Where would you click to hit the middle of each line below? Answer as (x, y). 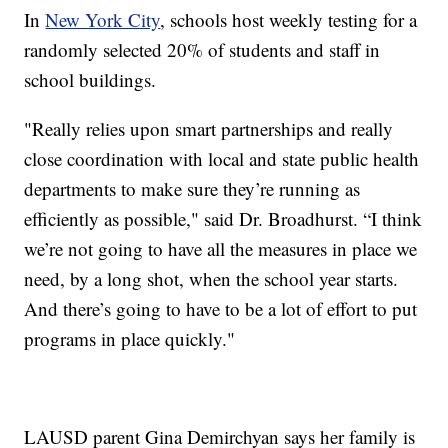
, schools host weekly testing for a (289, 19)
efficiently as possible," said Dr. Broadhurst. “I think (223, 218)
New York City (103, 19)
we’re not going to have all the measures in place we (221, 248)
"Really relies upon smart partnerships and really (209, 128)
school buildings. (90, 79)
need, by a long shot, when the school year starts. (211, 278)
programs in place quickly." (130, 338)
